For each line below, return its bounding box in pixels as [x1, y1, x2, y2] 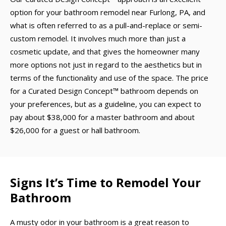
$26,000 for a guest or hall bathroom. [10, 125, 140, 135]
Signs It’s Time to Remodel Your [10, 174, 201, 191]
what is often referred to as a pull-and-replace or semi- [10, 20, 202, 30]
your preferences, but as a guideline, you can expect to [10, 99, 201, 109]
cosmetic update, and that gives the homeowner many [10, 46, 200, 56]
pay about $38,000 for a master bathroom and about [10, 112, 195, 122]
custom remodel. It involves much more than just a [10, 33, 186, 43]
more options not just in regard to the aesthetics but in [10, 60, 202, 70]
